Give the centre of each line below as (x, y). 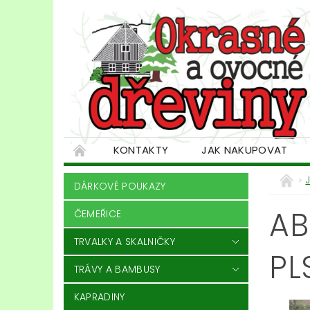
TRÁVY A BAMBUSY (117, 270)
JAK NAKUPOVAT (245, 150)
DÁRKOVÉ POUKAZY (120, 186)
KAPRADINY (99, 297)
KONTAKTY (141, 150)
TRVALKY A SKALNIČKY (124, 242)
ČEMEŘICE (98, 214)
